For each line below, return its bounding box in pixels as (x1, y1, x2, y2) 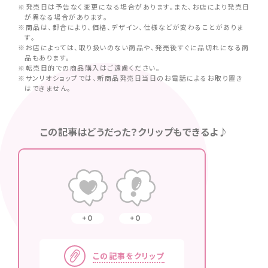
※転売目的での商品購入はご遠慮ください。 (18, 62, 160, 72)
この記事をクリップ (93, 250, 165, 262)
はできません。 (25, 83, 72, 93)
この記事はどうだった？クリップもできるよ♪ (39, 124, 229, 139)
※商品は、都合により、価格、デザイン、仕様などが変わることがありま (18, 22, 244, 32)
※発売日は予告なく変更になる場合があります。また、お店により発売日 (18, 1, 250, 11)
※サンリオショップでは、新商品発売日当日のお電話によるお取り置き (18, 72, 243, 83)
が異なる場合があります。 (25, 11, 108, 22)
